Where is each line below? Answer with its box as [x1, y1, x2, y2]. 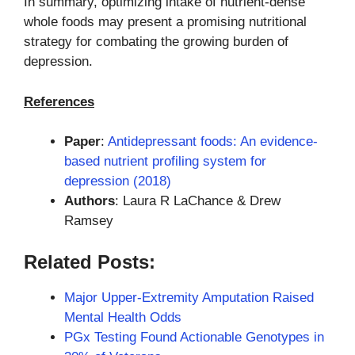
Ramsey [64, 213, 113, 229]
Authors [64, 193, 115, 209]
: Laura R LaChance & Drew [115, 193, 281, 209]
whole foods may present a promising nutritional [24, 14, 307, 30]
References [24, 94, 94, 109]
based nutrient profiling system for [64, 154, 266, 170]
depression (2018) [64, 174, 171, 189]
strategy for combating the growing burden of [24, 34, 288, 50]
